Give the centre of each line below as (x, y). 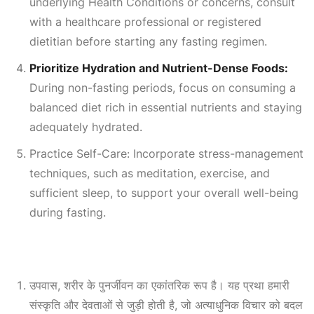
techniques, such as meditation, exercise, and (150, 173)
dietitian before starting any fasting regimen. (148, 41)
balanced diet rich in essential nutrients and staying (166, 107)
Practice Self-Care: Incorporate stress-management (166, 153)
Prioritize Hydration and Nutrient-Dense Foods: (159, 68)
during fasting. (68, 212)
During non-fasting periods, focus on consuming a (163, 88)
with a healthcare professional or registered (145, 22)
